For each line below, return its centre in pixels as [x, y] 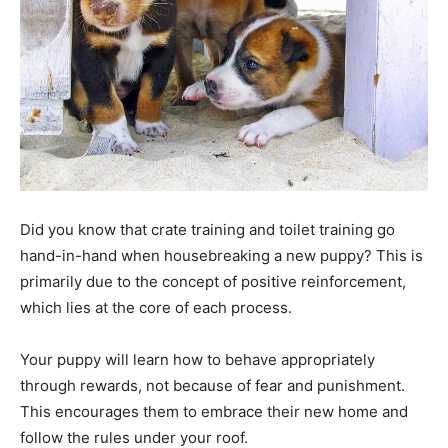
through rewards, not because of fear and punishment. [212, 386]
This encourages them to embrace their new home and [214, 412]
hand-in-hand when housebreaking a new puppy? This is [221, 256]
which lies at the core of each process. [156, 308]
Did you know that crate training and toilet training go [207, 230]
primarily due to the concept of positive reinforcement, [213, 282]
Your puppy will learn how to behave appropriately [197, 360]
